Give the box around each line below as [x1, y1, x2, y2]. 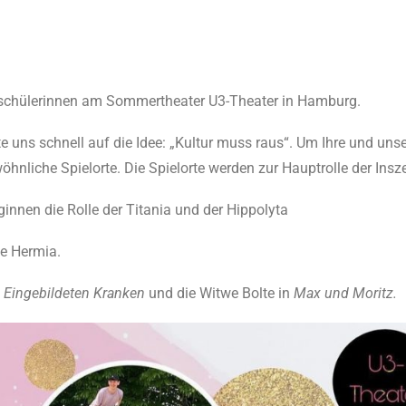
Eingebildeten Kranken [4, 285, 149, 302]
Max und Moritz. [294, 285, 397, 302]
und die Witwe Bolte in [149, 285, 294, 302]
